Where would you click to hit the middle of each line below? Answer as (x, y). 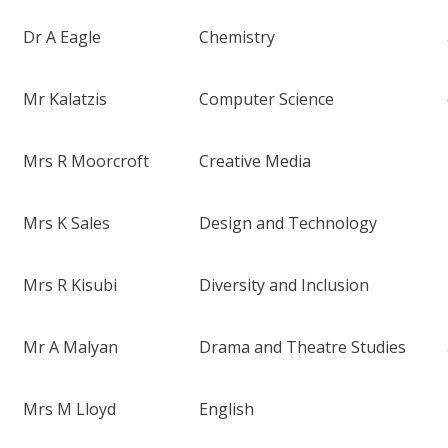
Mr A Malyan (71, 347)
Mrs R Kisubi (70, 285)
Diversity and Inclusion (284, 285)
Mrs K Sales (67, 223)
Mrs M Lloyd (70, 409)
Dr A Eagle (62, 37)
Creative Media (255, 161)
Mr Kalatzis (65, 99)
